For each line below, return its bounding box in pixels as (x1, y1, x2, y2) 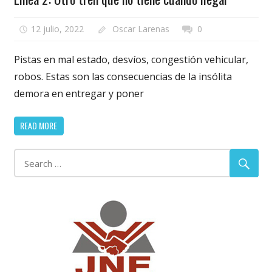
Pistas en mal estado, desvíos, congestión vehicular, (13, 52, 248, 66)
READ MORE (20, 119, 57, 132)
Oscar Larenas (112, 22, 169, 35)
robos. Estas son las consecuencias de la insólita (13, 69, 232, 83)
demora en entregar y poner (13, 86, 144, 100)
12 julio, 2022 (31, 22, 84, 35)
